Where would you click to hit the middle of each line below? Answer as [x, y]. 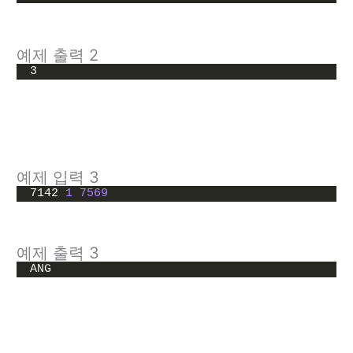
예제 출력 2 [58, 56]
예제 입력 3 [58, 178]
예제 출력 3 [58, 253]
